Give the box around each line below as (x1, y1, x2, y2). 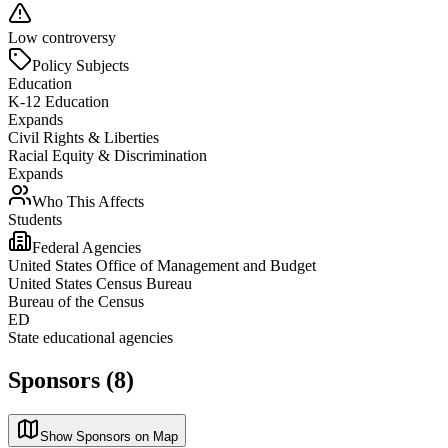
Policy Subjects (32, 56, 129, 74)
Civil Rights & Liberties (8, 128, 159, 146)
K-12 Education (8, 92, 109, 110)
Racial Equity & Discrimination (8, 146, 207, 164)
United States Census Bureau (8, 274, 192, 292)
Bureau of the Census (8, 292, 144, 310)
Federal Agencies (32, 238, 141, 256)
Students (8, 210, 62, 228)
